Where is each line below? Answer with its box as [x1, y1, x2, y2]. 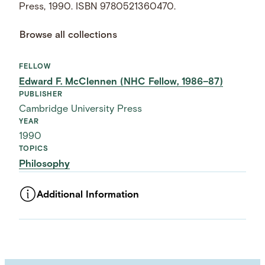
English [19, 247, 53, 257]
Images [19, 219, 52, 230]
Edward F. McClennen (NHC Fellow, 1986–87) [19, 77, 224, 87]
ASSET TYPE [19, 206, 66, 214]
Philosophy [19, 159, 70, 169]
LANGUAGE [19, 233, 62, 241]
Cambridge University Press [19, 105, 143, 115]
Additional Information [37, 190, 140, 201]
